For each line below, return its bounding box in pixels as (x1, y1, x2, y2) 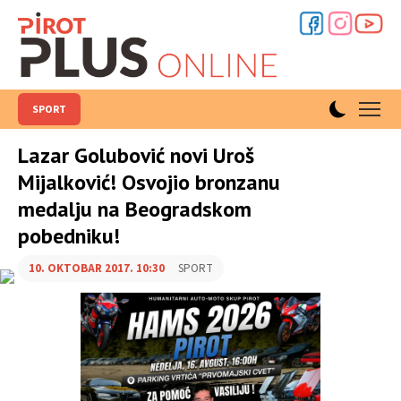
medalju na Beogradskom (18, 195, 252, 223)
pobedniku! (18, 222, 120, 250)
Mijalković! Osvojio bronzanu (18, 168, 280, 196)
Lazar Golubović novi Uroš (18, 141, 254, 169)
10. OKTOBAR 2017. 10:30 (29, 260, 165, 277)
